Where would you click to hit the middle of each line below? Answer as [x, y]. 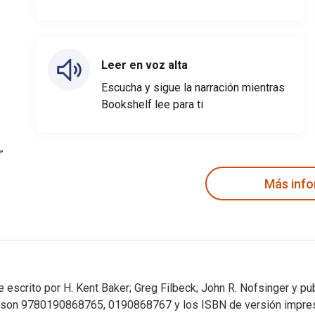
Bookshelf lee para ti [152, 104]
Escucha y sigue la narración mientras [193, 88]
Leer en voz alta [144, 65]
